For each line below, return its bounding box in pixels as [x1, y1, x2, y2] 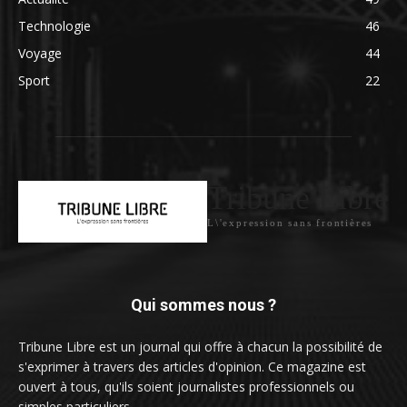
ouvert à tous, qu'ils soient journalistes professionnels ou [18, 378, 354, 396]
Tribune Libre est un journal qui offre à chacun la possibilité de [18, 338, 382, 356]
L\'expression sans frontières [207, 216, 373, 228]
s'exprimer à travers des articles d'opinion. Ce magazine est [18, 358, 366, 376]
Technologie [18, 16, 91, 35]
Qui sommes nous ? [131, 295, 276, 315]
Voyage [18, 44, 62, 62]
